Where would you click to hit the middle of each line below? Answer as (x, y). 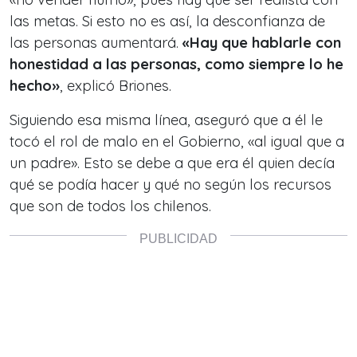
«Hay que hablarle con (262, 43)
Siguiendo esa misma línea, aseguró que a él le (166, 120)
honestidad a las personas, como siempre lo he (177, 65)
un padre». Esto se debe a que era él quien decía (172, 163)
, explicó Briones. (116, 86)
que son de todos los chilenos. (110, 206)
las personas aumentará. (96, 43)
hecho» (35, 86)
